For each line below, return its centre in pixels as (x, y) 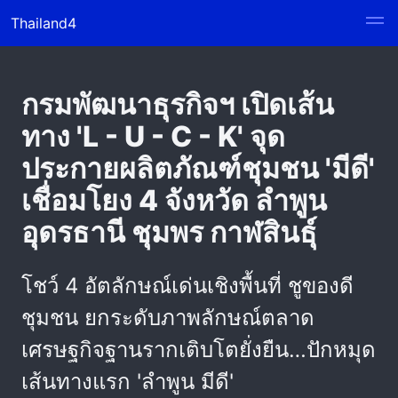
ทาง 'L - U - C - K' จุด (153, 136)
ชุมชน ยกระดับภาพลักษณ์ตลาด (168, 318)
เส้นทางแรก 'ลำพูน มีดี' (127, 382)
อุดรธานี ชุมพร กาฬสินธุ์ (169, 232)
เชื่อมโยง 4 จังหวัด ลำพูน (174, 200)
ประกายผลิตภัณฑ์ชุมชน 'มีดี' (198, 168)
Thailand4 (44, 23)
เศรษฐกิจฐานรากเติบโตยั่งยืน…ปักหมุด (199, 350)
